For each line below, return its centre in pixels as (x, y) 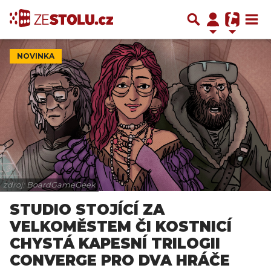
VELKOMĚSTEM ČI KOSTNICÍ (121, 227)
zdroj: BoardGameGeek (49, 185)
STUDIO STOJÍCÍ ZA (87, 210)
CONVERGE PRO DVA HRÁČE (120, 260)
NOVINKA (36, 56)
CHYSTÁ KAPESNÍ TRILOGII (115, 243)
